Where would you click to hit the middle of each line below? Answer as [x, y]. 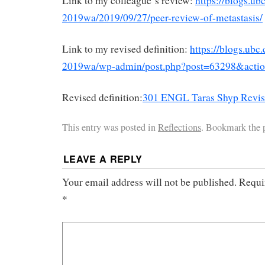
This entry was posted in [110, 127]
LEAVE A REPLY [103, 159]
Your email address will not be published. [149, 182]
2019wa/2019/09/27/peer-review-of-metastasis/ [162, 17]
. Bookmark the [232, 127]
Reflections [180, 127]
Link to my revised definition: [126, 49]
